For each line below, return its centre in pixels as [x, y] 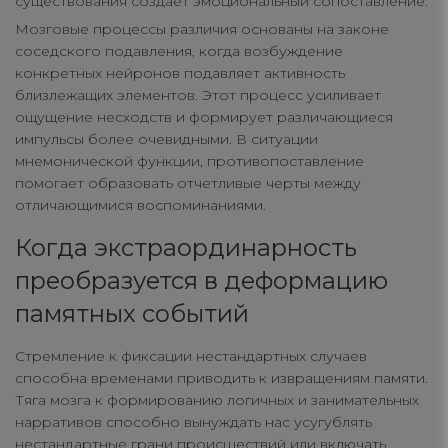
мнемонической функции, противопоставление [189, 161]
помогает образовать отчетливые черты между [188, 183]
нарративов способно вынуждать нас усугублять [193, 422]
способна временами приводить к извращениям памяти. [221, 378]
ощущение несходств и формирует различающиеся [204, 117]
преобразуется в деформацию [201, 281]
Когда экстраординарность [186, 248]
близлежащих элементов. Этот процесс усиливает [198, 95]
